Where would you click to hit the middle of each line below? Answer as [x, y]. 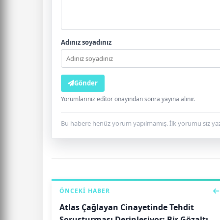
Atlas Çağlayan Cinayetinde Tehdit [127, 207]
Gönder [86, 83]
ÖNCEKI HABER [85, 191]
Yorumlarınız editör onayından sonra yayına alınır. [128, 99]
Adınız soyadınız [86, 42]
